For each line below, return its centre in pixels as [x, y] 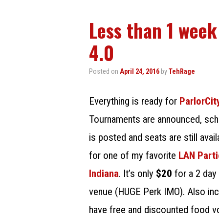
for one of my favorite [134, 155]
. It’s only [137, 173]
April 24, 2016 [140, 71]
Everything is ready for [134, 101]
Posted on [104, 71]
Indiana [104, 173]
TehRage [182, 71]
